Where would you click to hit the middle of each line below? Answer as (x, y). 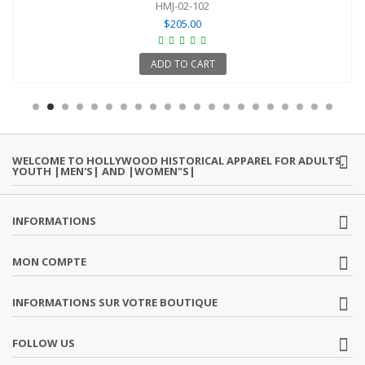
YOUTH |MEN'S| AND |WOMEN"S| (104, 172)
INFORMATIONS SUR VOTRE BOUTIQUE (115, 303)
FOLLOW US (44, 343)
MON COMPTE (49, 262)
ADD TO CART (182, 64)
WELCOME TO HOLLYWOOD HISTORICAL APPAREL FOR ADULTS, (178, 161)
